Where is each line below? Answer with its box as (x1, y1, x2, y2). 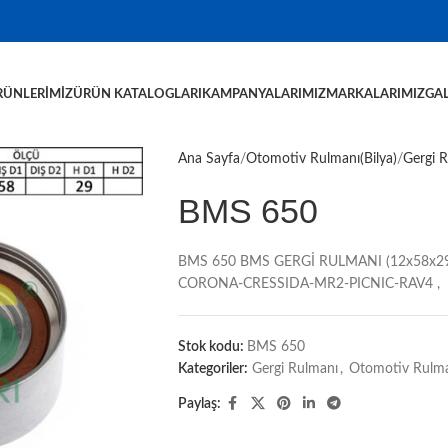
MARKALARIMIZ (326, 87, 426, 101)
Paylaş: (177, 397, 221, 411)
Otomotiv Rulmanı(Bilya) (245, 152, 397, 166)
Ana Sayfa (177, 152, 240, 166)
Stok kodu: (177, 340, 247, 354)
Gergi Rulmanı (251, 362, 338, 376)
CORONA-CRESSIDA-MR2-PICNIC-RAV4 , (177, 277, 440, 291)
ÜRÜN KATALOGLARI (73, 87, 203, 101)
